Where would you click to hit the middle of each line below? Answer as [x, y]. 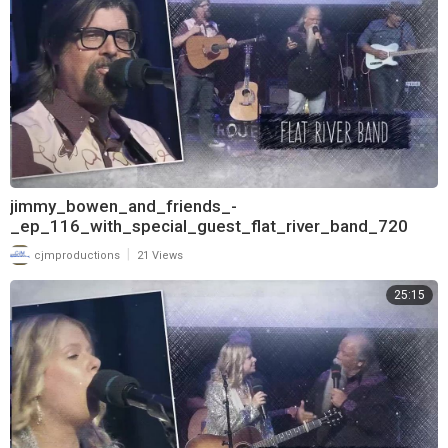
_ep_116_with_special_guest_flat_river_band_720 [209, 226]
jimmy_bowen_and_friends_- [123, 206]
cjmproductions [75, 256]
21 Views [160, 256]
